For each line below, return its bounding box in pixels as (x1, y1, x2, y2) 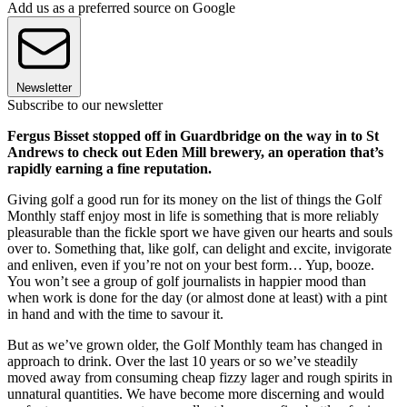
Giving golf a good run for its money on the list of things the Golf (7, 192, 382, 208)
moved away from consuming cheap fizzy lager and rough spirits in (7, 370, 392, 386)
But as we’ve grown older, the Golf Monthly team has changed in (7, 337, 382, 353)
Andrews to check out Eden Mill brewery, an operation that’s (7, 144, 383, 161)
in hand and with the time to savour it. (7, 306, 223, 323)
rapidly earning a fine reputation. (7, 161, 212, 177)
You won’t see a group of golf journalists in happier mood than (7, 273, 366, 290)
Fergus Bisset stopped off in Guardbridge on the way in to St (7, 128, 379, 144)
